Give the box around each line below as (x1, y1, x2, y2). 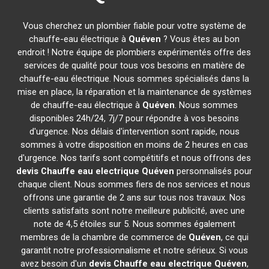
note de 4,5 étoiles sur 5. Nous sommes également (33, 219, 235, 229)
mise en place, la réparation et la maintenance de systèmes (17, 86, 252, 97)
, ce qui (220, 232, 249, 243)
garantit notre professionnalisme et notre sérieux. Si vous (20, 245, 248, 256)
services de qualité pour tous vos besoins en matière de (23, 60, 245, 71)
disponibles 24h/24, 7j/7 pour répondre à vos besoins (29, 113, 240, 124)
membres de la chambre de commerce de (20, 232, 189, 243)
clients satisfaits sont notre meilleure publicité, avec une (23, 205, 246, 216)
